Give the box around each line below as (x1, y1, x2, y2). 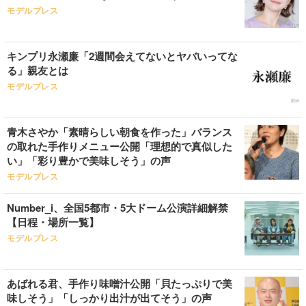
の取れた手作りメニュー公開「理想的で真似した (7, 139, 232, 154)
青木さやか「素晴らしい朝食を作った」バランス (7, 124, 232, 139)
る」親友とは (7, 63, 68, 78)
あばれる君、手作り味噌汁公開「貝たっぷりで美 (7, 276, 232, 291)
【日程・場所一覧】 (7, 214, 99, 229)
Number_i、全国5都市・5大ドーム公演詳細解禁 (7, 200, 228, 215)
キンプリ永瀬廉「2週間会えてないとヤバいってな (7, 48, 238, 64)
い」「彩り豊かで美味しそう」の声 (7, 153, 171, 168)
